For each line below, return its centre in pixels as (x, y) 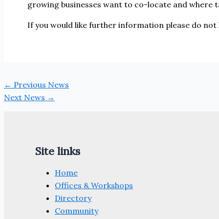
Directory (73, 198)
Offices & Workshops (94, 185)
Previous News (40, 84)
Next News (25, 97)
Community (77, 211)
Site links (58, 151)
